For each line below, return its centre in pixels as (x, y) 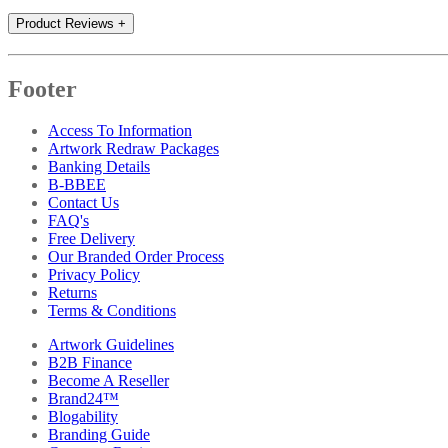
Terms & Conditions (112, 311)
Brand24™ (83, 399)
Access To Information (120, 131)
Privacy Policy (94, 275)
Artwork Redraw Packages (133, 149)
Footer (42, 88)
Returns (72, 293)
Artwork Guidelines (111, 345)
